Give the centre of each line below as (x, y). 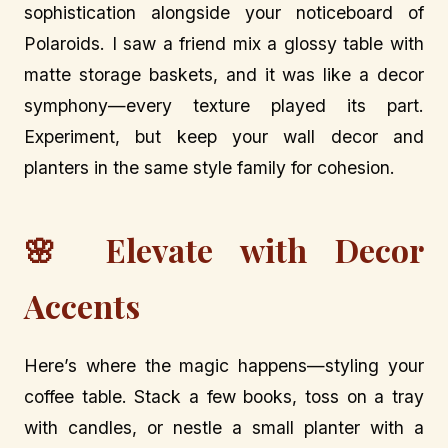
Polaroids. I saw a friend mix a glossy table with (224, 44)
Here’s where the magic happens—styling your (224, 365)
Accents (82, 305)
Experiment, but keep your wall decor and (224, 137)
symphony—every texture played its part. (224, 106)
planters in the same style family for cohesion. (209, 168)
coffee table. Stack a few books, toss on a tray (224, 396)
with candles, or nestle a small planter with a (224, 427)
